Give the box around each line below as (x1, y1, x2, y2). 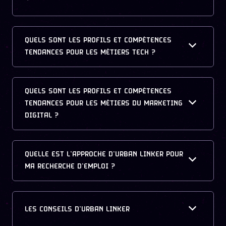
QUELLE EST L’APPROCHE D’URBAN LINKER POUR (25, 149, 183, 159)
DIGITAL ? (25, 110, 59, 121)
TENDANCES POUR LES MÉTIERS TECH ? (25, 47, 155, 58)
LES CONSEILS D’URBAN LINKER (25, 204, 130, 214)
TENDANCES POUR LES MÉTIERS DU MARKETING (25, 98, 183, 108)
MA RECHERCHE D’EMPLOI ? (25, 161, 115, 172)
